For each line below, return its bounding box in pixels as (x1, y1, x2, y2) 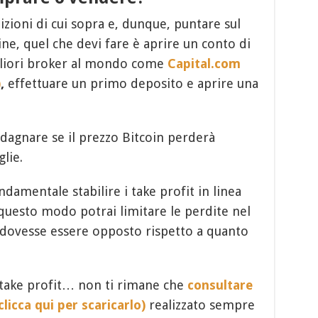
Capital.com (167, 56, 241, 72)
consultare (187, 278, 253, 293)
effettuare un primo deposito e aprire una (4, 76, 258, 92)
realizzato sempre (145, 297, 255, 313)
